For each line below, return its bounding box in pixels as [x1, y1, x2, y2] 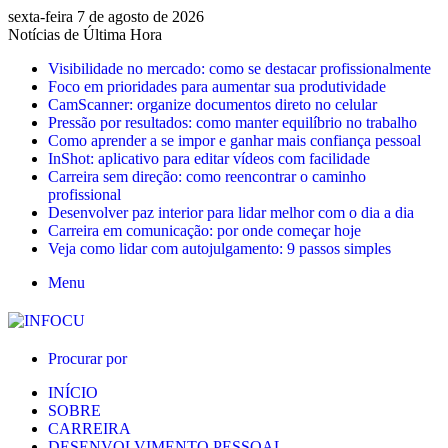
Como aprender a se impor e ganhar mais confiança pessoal [48, 132, 421, 149]
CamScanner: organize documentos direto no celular [48, 96, 377, 113]
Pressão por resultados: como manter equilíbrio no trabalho [48, 114, 417, 131]
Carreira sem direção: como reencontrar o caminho [48, 168, 366, 185]
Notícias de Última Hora [8, 26, 162, 43]
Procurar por [48, 350, 127, 367]
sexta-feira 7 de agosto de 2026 [8, 8, 204, 25]
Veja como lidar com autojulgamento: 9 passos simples [48, 240, 391, 257]
